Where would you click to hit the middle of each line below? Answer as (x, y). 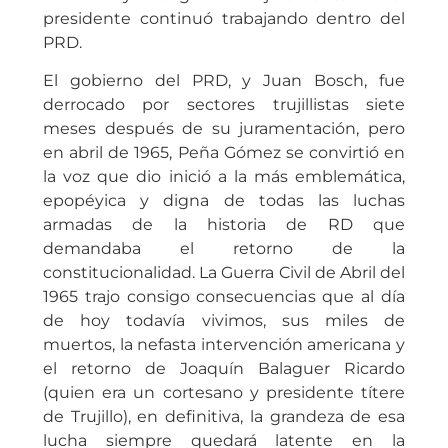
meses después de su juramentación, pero (224, 129)
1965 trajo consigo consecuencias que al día (224, 297)
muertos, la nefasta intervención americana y (224, 345)
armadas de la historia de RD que (224, 225)
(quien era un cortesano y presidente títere (224, 393)
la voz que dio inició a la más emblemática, (224, 177)
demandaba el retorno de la (224, 249)
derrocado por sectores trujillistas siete (224, 105)
